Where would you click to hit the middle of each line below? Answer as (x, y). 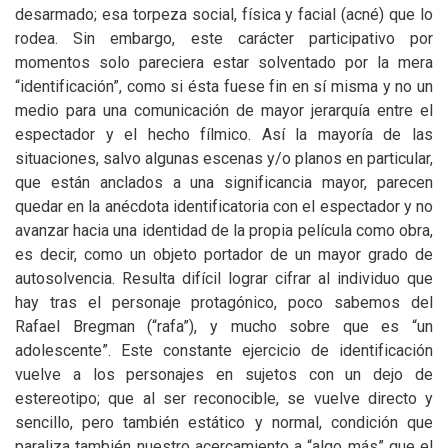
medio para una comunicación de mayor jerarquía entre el (224, 110)
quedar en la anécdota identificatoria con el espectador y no (224, 206)
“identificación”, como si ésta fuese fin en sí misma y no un (224, 86)
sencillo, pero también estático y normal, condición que (224, 422)
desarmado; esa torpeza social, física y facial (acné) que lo (224, 14)
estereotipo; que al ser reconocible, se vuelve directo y (224, 398)
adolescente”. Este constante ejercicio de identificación (224, 350)
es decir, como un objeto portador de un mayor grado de (224, 254)
